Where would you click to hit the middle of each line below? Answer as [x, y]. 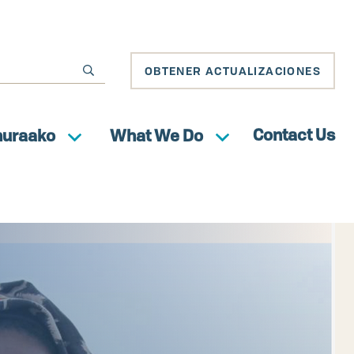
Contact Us [294, 135]
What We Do [156, 136]
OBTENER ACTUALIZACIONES [232, 71]
